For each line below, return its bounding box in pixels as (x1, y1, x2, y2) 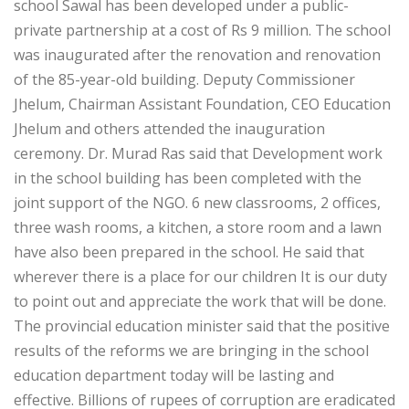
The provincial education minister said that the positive (14, 315, 390, 336)
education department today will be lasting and (14, 364, 334, 385)
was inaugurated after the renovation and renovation (14, 44, 381, 65)
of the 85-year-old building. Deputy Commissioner (14, 68, 355, 89)
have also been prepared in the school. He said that (14, 241, 364, 262)
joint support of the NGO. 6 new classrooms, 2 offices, (14, 192, 381, 213)
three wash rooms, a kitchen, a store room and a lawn (14, 216, 382, 237)
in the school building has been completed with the (14, 167, 362, 188)
